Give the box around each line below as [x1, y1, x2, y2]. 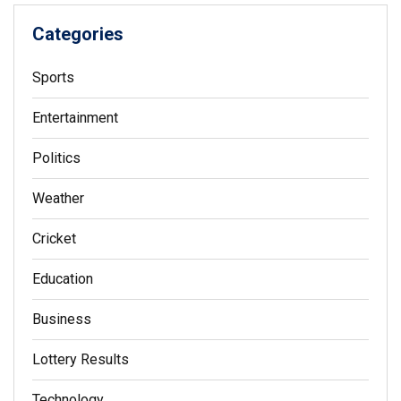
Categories [32, 23, 124, 46]
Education [32, 270, 93, 288]
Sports [32, 69, 74, 87]
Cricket [32, 230, 76, 248]
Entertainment [32, 109, 118, 127]
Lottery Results [32, 351, 129, 369]
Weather [32, 190, 84, 208]
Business [32, 311, 91, 328]
